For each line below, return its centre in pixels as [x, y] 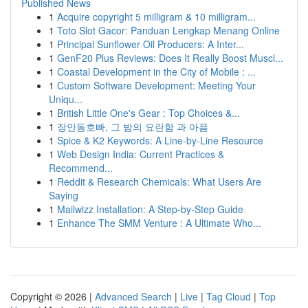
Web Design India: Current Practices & [141, 154]
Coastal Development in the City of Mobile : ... [156, 71]
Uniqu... [66, 99]
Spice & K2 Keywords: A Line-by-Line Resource [160, 140]
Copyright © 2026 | [53, 296]
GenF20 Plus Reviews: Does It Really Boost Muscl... [170, 58]
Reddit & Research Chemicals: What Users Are [159, 181]
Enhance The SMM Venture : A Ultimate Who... [159, 223]
